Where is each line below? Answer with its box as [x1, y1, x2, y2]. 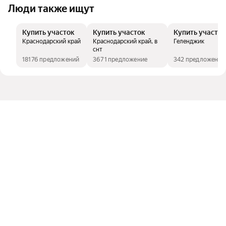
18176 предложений [22, 55, 80, 63]
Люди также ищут [8, 2, 94, 15]
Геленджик [174, 37, 204, 45]
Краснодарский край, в [93, 37, 157, 45]
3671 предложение [93, 55, 148, 63]
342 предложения [174, 55, 225, 63]
